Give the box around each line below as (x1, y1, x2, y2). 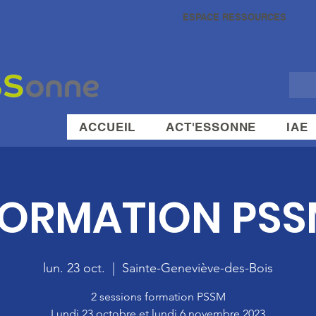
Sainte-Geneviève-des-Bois (122, 260, 273, 276)
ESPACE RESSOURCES (182, 11, 286, 23)
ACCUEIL (79, 120, 136, 134)
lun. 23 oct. (43, 260, 105, 276)
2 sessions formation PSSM (90, 290, 226, 303)
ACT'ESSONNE (166, 120, 257, 134)
